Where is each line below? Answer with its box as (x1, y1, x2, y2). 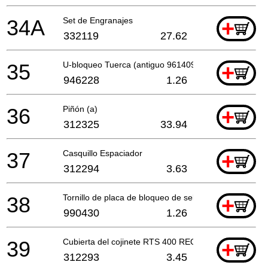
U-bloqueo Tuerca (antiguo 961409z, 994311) (63, 59, 236, 69)
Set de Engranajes (63, 15, 133, 25)
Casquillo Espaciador (63, 148, 142, 158)
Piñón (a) (63, 103, 98, 114)
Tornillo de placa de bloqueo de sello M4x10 (63, 192, 229, 202)
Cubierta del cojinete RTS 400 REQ (63, 236, 197, 246)
